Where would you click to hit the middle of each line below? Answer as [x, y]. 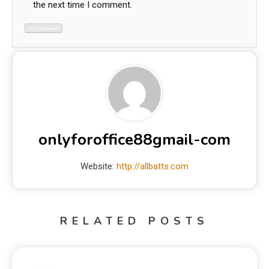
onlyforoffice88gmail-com [134, 139]
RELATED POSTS [134, 221]
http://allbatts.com [153, 166]
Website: [98, 166]
